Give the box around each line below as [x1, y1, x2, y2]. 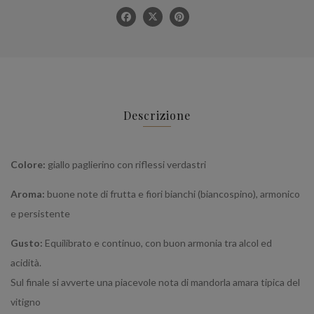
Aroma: [11, 187, 47, 200]
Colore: [11, 158, 48, 170]
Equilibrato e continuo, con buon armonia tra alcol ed [45, 236, 272, 249]
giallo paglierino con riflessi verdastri [48, 158, 206, 170]
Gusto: [11, 236, 45, 249]
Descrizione [123, 107, 191, 123]
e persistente [11, 207, 70, 219]
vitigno [11, 295, 41, 308]
